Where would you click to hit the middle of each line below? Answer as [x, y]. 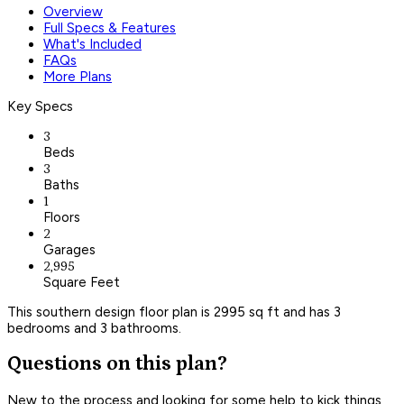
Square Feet [82, 282]
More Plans [78, 76]
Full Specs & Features [110, 28]
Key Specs [40, 106]
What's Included [92, 44]
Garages [69, 249]
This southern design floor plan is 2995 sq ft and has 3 [174, 312]
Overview [73, 11]
